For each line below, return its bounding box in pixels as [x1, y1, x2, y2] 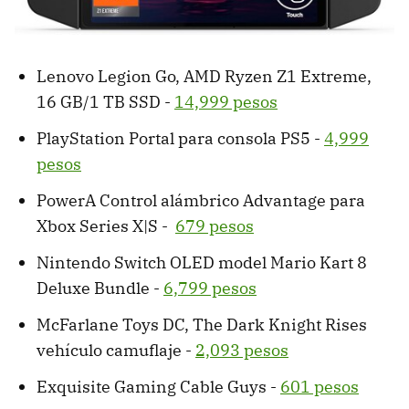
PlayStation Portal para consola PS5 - [37, 127, 324, 149]
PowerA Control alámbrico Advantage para [37, 189, 365, 211]
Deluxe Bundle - [37, 277, 163, 299]
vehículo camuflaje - [37, 339, 195, 361]
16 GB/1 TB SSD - [37, 90, 174, 112]
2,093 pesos [195, 339, 288, 361]
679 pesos [175, 215, 254, 236]
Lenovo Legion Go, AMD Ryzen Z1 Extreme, [37, 65, 372, 87]
